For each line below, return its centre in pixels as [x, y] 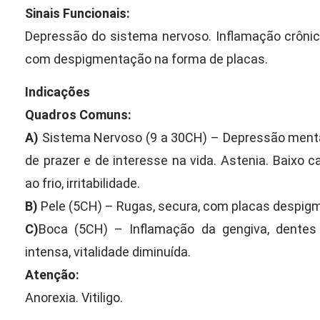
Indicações [57, 92]
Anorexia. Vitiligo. [74, 298]
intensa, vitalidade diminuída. [108, 252]
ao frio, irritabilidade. [82, 184]
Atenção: [52, 275]
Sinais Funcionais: [77, 13]
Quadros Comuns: [78, 115]
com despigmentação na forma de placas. [146, 59]
